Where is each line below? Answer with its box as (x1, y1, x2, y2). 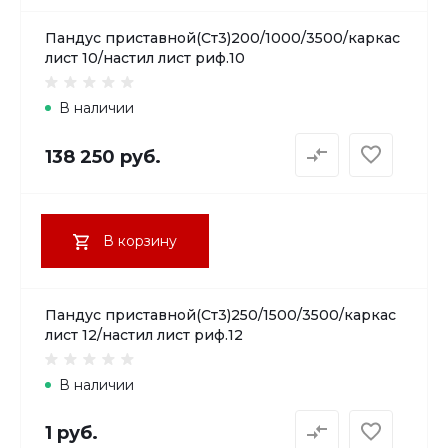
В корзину (103, 231, 177, 250)
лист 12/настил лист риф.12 (45, 325, 243, 344)
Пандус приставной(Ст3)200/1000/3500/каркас (45, 29, 400, 48)
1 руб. (45, 422, 98, 445)
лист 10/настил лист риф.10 (45, 49, 245, 68)
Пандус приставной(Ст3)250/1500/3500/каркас (45, 305, 396, 324)
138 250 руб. (45, 145, 161, 168)
